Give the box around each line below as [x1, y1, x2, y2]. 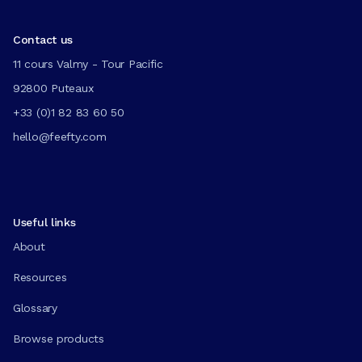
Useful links [13, 215, 76, 229]
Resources [13, 270, 67, 284]
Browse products [13, 331, 104, 345]
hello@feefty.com [13, 129, 107, 143]
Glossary [13, 301, 57, 314]
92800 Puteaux [13, 81, 94, 95]
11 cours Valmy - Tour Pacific [13, 57, 163, 70]
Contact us [13, 32, 74, 46]
